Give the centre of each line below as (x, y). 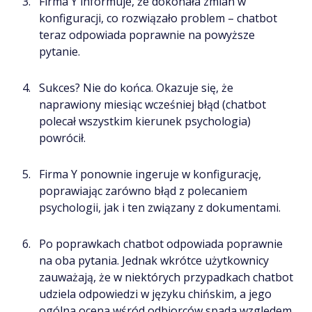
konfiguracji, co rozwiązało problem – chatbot (158, 18)
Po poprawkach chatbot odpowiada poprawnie (161, 243)
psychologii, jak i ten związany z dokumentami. (160, 207)
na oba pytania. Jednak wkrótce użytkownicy (154, 260)
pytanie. (60, 51)
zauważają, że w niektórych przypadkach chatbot (166, 277)
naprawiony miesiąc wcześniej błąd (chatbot (153, 104)
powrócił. (62, 138)
